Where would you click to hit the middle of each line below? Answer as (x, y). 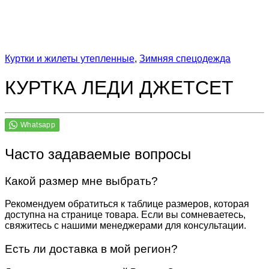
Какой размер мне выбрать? (81, 181)
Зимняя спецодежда (185, 59)
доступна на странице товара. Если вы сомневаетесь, (125, 215)
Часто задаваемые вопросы (98, 154)
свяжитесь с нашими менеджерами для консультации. (125, 226)
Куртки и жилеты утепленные (70, 59)
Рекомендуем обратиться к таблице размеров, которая (127, 204)
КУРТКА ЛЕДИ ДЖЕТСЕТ (119, 88)
